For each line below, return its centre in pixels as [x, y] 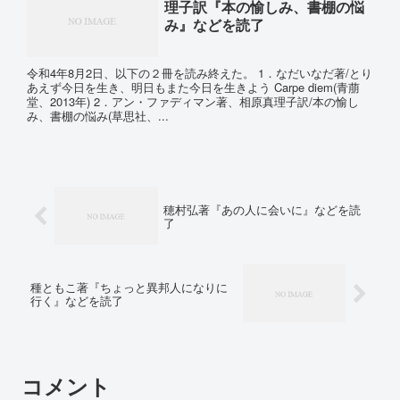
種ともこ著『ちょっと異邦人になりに [129, 287]
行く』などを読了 [77, 301]
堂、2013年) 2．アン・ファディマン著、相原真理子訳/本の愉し [193, 101]
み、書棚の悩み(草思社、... [98, 115]
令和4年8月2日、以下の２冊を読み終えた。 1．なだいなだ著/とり [200, 72]
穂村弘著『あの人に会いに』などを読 [262, 210]
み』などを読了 [214, 24]
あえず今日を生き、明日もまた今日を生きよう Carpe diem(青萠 [193, 87]
